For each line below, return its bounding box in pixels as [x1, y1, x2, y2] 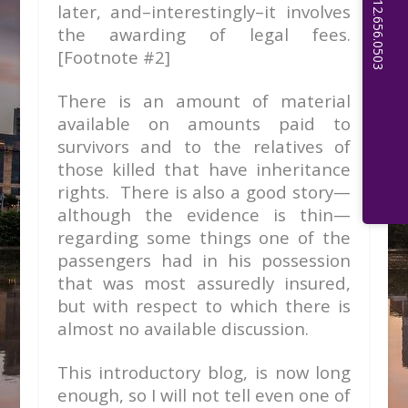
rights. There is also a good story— [56, 180, 352, 203]
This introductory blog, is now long [56, 361, 352, 383]
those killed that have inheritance [56, 158, 352, 180]
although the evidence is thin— [56, 203, 352, 226]
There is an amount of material [56, 89, 352, 112]
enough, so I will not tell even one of [56, 383, 352, 406]
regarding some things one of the [56, 226, 352, 249]
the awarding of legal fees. [56, 23, 352, 46]
